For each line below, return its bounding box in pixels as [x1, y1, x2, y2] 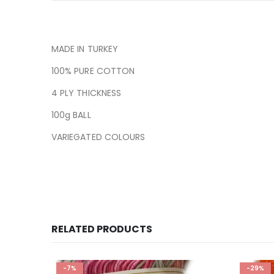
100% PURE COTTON [51, 65, 135, 78]
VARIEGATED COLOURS [51, 131, 146, 144]
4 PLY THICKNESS [51, 87, 122, 100]
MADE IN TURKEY [51, 43, 118, 56]
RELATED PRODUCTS [51, 222, 152, 237]
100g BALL [51, 109, 91, 122]
